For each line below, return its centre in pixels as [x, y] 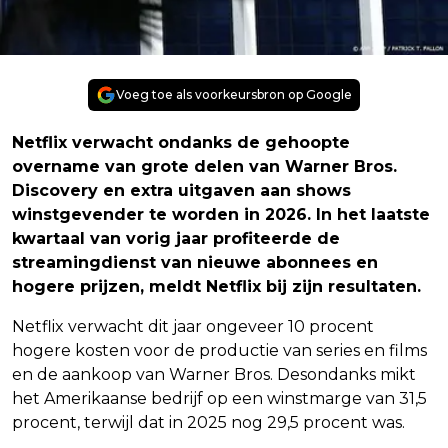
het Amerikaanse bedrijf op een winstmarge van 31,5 [219, 398]
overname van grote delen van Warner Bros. [204, 166]
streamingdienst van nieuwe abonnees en [195, 262]
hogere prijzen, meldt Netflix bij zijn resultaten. [216, 286]
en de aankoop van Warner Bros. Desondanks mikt [214, 374]
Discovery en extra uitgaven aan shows [181, 190]
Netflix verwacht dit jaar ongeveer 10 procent [193, 326]
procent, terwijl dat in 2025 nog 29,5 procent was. [208, 422]
